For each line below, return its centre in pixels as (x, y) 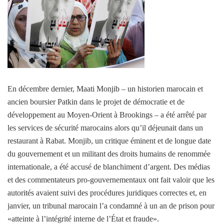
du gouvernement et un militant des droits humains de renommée (109, 153)
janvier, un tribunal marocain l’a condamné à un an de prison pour (111, 205)
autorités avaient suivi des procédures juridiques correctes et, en (107, 192)
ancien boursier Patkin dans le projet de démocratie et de (96, 101)
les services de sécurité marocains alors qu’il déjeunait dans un (105, 127)
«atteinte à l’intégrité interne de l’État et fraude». (83, 218)
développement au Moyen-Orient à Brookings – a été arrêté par (107, 114)
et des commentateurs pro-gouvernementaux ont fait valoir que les (111, 179)
